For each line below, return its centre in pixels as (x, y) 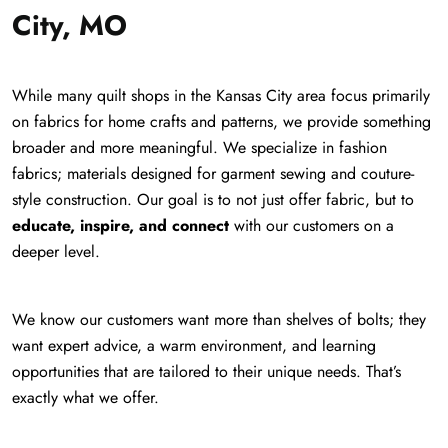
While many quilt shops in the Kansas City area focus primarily (221, 95)
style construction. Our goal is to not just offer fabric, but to (213, 199)
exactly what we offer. (85, 397)
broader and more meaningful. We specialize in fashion (199, 147)
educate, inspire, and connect (120, 225)
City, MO (69, 25)
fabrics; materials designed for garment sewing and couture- (213, 173)
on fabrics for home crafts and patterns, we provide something (221, 121)
